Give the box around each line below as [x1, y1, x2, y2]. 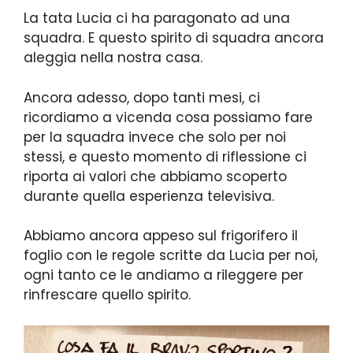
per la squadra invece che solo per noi [24, 127, 286, 147]
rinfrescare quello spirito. [24, 285, 191, 305]
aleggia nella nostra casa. [24, 48, 203, 68]
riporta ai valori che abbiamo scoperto [24, 166, 287, 186]
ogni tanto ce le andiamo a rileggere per [24, 266, 303, 285]
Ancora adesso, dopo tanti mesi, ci [24, 87, 260, 107]
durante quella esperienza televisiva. [24, 186, 274, 206]
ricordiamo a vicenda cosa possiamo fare [24, 107, 313, 127]
